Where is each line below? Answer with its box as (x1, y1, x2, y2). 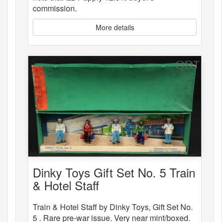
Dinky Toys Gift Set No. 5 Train (33, 164, 195, 181)
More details (95, 22, 134, 32)
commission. (33, 2, 77, 14)
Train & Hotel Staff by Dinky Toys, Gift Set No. (33, 201, 193, 213)
